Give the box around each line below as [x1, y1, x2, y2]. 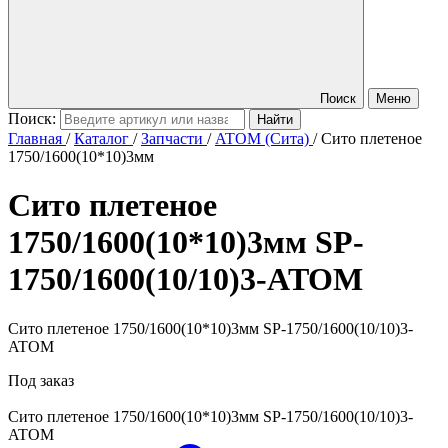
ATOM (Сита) [215, 130, 309, 147]
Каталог [74, 130, 129, 147]
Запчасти [141, 130, 203, 147]
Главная [8, 130, 62, 147]
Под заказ [8, 371, 74, 389]
